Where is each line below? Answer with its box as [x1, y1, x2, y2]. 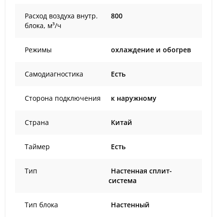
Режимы [25, 45, 52, 54]
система [108, 176, 137, 185]
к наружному [111, 93, 156, 103]
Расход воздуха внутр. [25, 11, 98, 20]
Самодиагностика [25, 69, 83, 78]
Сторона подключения [25, 93, 101, 103]
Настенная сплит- [111, 166, 172, 175]
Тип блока [25, 200, 58, 209]
